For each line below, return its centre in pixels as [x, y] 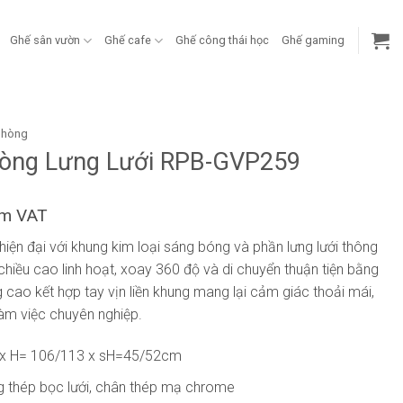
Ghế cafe [127, 40]
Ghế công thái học [222, 40]
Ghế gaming [313, 40]
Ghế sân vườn [45, 40]
